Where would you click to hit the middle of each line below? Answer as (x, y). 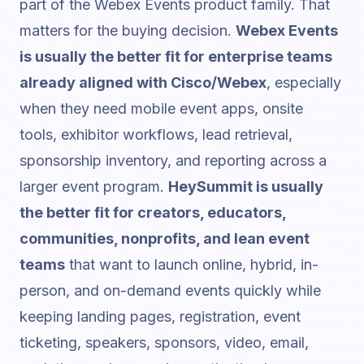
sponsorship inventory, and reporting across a (173, 160)
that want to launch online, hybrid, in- (192, 264)
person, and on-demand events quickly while (170, 290)
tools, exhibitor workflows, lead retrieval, (156, 134)
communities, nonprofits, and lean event (165, 238)
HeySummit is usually (246, 186)
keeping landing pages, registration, (141, 316)
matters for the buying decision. (128, 30)
